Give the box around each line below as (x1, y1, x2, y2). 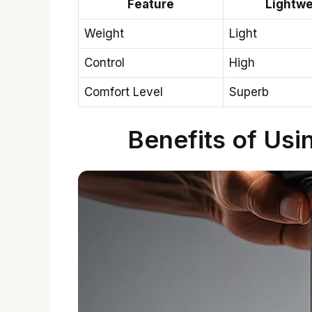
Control (84, 55, 125, 70)
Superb (229, 84, 269, 99)
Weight (84, 26, 124, 40)
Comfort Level (84, 84, 163, 99)
